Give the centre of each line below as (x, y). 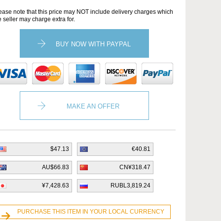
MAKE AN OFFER (93, 106)
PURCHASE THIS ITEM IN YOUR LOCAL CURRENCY (91, 212)
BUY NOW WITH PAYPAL (93, 44)
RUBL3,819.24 (130, 185)
